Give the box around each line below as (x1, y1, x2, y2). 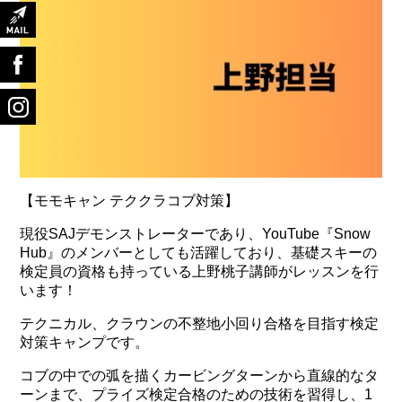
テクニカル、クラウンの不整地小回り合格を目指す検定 (20, 315, 380, 331)
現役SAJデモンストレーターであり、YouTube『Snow (20, 225, 371, 241)
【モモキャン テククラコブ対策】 (20, 192, 240, 208)
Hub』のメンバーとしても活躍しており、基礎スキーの (20, 244, 378, 260)
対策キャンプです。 (20, 334, 150, 350)
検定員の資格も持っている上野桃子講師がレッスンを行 (20, 263, 380, 279)
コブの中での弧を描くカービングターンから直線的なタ (20, 367, 380, 383)
